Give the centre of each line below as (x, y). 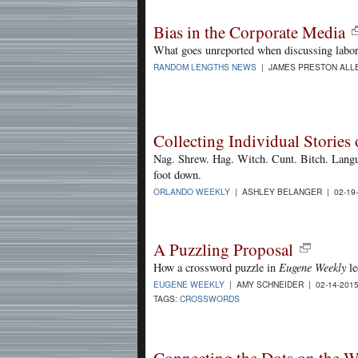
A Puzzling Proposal (223, 250)
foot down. (177, 175)
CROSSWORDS (210, 298)
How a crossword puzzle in (216, 268)
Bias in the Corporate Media (249, 32)
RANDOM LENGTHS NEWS (205, 67)
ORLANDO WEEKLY (192, 192)
